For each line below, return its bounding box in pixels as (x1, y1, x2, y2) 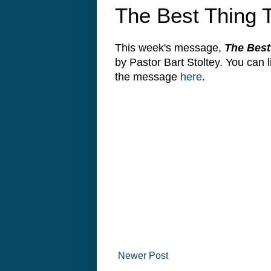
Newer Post (118, 250, 168, 261)
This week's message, (115, 42, 224, 54)
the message (115, 71, 180, 83)
